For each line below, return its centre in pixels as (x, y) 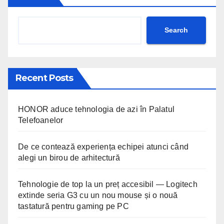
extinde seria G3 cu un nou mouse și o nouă (98, 195)
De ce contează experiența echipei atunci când (103, 146)
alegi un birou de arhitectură (69, 157)
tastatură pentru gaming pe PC (73, 206)
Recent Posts (44, 78)
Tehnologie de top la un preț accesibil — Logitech (108, 184)
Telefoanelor (41, 120)
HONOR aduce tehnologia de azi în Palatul (96, 109)
